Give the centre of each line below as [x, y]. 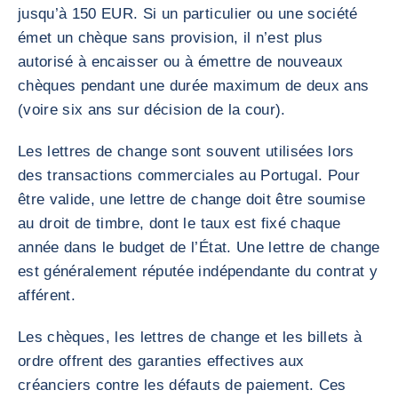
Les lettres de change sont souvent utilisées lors [186, 151]
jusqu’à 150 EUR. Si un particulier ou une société [188, 14]
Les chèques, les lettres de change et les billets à [190, 337]
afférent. [47, 295]
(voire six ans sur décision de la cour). [152, 110]
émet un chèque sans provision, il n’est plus [170, 38]
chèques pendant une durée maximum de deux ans [194, 86]
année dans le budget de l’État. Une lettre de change [199, 247]
